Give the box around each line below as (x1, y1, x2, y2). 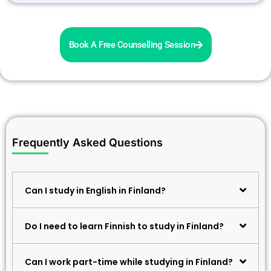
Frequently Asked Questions (12, 136, 163, 149)
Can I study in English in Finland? (25, 184, 166, 197)
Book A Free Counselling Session (68, 39, 195, 51)
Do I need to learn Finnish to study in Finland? (25, 220, 224, 233)
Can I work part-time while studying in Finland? (25, 256, 233, 269)
